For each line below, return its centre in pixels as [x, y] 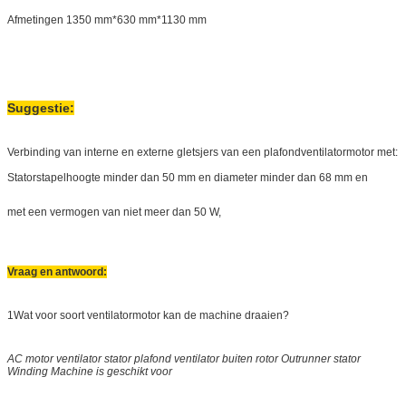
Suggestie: [41, 107]
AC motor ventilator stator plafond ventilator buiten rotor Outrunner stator [184, 358]
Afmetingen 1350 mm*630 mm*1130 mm [107, 19]
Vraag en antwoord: [57, 271]
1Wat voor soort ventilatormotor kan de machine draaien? [148, 315]
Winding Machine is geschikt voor [90, 371]
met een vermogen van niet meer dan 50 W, [114, 212]
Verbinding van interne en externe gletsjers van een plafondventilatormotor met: [203, 152]
